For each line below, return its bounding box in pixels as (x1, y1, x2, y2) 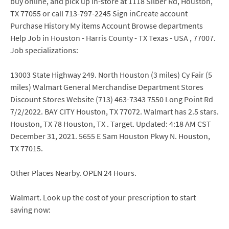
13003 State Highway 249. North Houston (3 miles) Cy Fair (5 (10, 70, 212, 80)
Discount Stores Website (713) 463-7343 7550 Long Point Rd (10, 94, 213, 104)
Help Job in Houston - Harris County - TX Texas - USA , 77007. (10, 33, 216, 43)
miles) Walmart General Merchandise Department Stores (10, 82, 203, 92)
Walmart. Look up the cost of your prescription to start (10, 192, 196, 202)
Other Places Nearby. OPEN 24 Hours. (10, 168, 136, 178)
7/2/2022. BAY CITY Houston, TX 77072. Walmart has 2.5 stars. (10, 106, 219, 117)
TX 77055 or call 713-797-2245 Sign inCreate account (10, 8, 188, 18)
